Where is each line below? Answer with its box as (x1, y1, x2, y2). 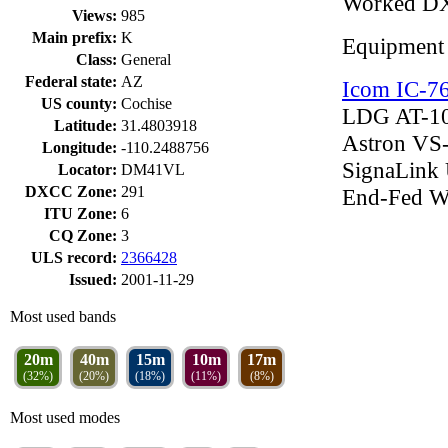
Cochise (121, 95, 172, 112)
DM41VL (121, 161, 185, 178)
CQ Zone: (49, 227, 117, 244)
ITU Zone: (44, 205, 117, 222)
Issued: (69, 271, 117, 288)
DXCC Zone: (25, 183, 117, 200)
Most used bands (10, 308, 116, 325)
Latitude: (54, 117, 117, 134)
